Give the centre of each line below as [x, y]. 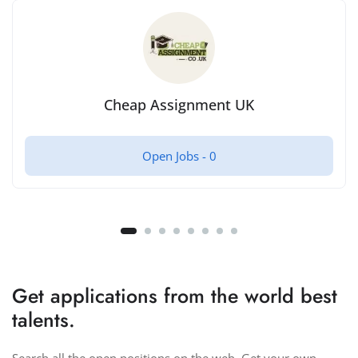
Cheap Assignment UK [179, 105]
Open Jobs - [175, 156]
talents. [44, 320]
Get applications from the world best [175, 296]
